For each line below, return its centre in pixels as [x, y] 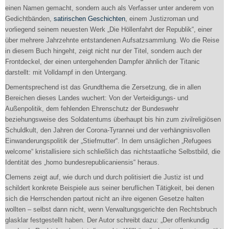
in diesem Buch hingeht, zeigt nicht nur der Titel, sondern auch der [104, 51]
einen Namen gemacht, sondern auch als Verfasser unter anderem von [109, 8]
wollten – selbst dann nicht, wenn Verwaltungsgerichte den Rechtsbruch [111, 209]
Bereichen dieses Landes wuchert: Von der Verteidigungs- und [97, 98]
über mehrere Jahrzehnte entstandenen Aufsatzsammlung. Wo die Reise [112, 40]
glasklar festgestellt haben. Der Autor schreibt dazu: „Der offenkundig [107, 220]
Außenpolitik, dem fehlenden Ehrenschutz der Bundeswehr [92, 109]
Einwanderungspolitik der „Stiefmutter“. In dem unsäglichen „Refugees [108, 141]
